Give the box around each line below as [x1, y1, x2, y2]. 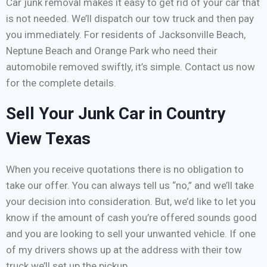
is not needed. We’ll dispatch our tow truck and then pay [6, 13, 254, 25]
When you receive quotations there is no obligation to [6, 163, 244, 176]
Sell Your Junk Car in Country [6, 104, 225, 124]
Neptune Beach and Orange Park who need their [6, 45, 218, 57]
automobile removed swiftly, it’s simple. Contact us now [6, 61, 255, 73]
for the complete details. [6, 77, 116, 89]
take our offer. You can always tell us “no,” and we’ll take [6, 179, 254, 192]
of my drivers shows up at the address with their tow [6, 244, 242, 256]
